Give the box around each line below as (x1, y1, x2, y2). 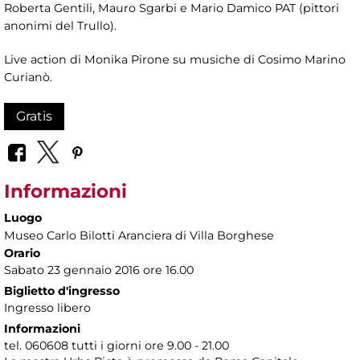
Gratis (16, 108, 52, 124)
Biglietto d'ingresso (4, 284, 120, 299)
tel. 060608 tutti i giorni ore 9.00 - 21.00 (4, 338, 229, 354)
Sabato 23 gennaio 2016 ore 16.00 (4, 263, 194, 278)
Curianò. (4, 69, 52, 84)
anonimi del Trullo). (4, 18, 117, 33)
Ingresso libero (4, 301, 91, 316)
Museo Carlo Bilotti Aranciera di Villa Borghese (4, 228, 274, 243)
